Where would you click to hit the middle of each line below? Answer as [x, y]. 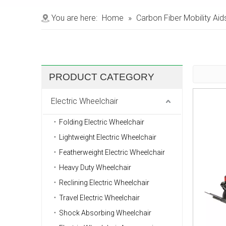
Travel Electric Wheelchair [99, 198]
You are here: [74, 18]
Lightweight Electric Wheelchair [108, 137]
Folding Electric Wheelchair [102, 122]
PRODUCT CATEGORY [102, 77]
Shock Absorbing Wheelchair [105, 213]
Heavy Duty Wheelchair [95, 168]
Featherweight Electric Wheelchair [112, 153]
